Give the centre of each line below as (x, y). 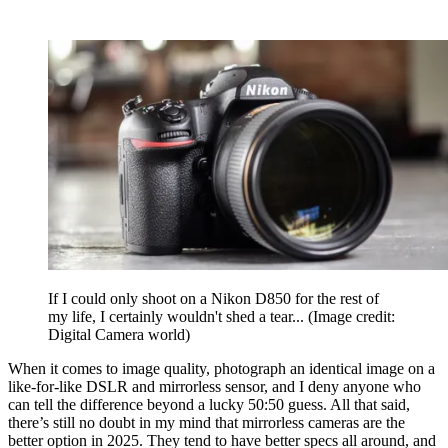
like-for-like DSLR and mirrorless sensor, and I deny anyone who (214, 386)
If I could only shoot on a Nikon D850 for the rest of (213, 298)
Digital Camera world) (119, 334)
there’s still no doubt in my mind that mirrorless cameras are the (206, 422)
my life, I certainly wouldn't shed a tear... (178, 316)
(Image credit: (351, 316)
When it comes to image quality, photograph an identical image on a (221, 368)
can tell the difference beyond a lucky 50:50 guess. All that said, (209, 404)
